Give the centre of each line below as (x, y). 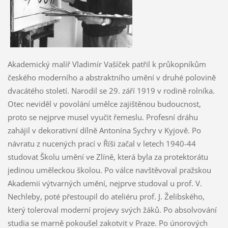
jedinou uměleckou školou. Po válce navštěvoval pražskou (109, 170)
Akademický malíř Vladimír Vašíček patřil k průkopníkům (107, 64)
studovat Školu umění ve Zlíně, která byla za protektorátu (108, 156)
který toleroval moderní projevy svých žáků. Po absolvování (112, 209)
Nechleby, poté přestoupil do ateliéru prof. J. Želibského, (106, 196)
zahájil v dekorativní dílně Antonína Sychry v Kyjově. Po (104, 130)
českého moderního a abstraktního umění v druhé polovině (111, 77)
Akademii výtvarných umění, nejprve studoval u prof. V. (105, 183)
